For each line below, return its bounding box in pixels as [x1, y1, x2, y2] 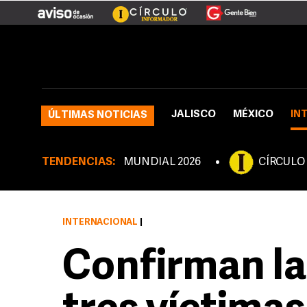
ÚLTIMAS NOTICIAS [48, 110, 147, 121]
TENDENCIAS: [42, 157, 115, 168]
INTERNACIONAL [62, 218, 138, 227]
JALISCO [171, 110, 216, 120]
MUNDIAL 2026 [123, 157, 201, 168]
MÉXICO [233, 110, 273, 120]
